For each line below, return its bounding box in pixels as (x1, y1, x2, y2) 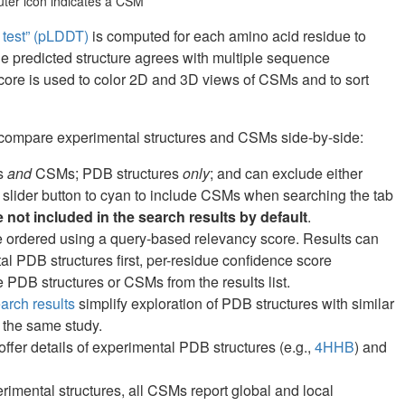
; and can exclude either (210, 162, 363, 184)
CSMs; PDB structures (32, 162, 183, 184)
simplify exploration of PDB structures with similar (75, 292, 394, 314)
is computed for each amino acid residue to (89, 24, 366, 46)
